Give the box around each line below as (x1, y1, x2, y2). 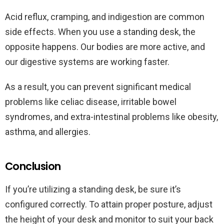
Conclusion (5, 158, 61, 173)
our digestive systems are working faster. (5, 56, 169, 67)
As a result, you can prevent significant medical (5, 81, 191, 92)
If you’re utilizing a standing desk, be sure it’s (5, 183, 181, 194)
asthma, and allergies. (5, 126, 90, 137)
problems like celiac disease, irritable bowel (5, 96, 176, 107)
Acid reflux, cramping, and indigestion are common (5, 11, 204, 22)
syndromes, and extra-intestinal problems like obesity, (5, 111, 218, 122)
